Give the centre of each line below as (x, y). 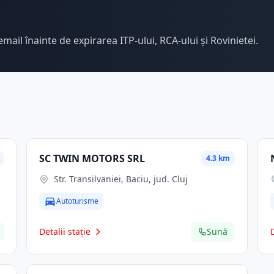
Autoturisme (77, 201)
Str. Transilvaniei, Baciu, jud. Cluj (120, 179)
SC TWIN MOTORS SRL (92, 158)
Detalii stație (65, 231)
